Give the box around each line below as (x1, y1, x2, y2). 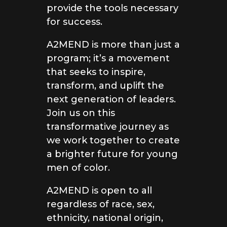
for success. (47, 16, 102, 28)
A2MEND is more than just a (47, 39, 180, 51)
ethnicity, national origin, (47, 212, 163, 224)
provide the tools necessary (47, 3, 178, 14)
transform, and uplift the (47, 80, 164, 92)
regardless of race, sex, (47, 199, 155, 210)
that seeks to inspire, (47, 66, 145, 78)
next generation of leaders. (47, 94, 176, 105)
